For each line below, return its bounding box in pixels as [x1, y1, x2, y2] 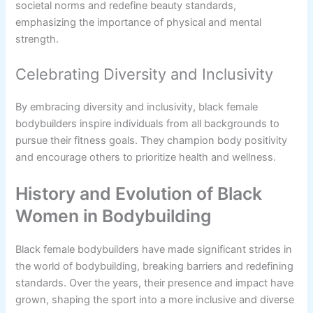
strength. [15, 32, 59, 45]
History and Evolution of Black [15, 182, 263, 204]
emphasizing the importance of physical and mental [15, 15, 262, 29]
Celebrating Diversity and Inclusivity [15, 65, 274, 84]
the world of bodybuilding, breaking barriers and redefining [15, 259, 294, 272]
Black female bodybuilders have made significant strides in [15, 242, 293, 256]
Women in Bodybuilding [15, 205, 212, 226]
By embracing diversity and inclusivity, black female [15, 101, 259, 114]
